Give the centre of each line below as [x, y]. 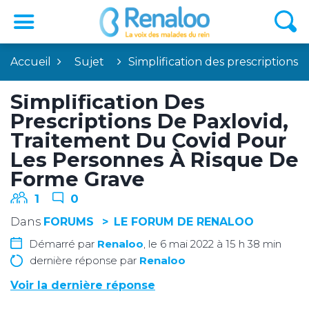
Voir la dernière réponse [83, 285]
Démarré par [63, 243]
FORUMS [69, 221]
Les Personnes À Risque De [154, 159]
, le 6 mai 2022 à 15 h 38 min [212, 243]
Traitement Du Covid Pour [148, 140]
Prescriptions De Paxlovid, [149, 121]
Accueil [31, 61]
